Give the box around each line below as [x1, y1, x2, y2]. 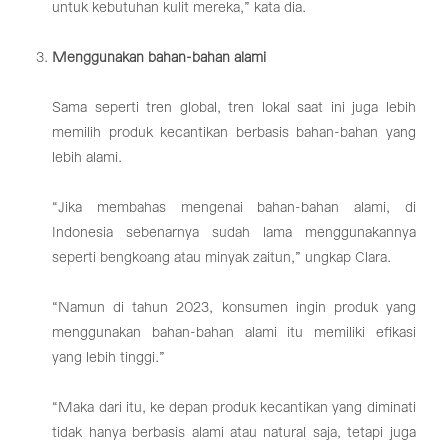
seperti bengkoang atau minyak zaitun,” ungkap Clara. [52, 250, 392, 265]
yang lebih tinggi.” [52, 350, 166, 365]
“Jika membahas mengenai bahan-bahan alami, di [52, 200, 416, 215]
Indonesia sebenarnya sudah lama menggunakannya [52, 225, 416, 240]
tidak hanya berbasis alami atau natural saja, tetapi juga [52, 425, 416, 440]
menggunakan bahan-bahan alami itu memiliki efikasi [52, 325, 416, 340]
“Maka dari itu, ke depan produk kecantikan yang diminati [52, 400, 416, 415]
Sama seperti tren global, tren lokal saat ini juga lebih [52, 100, 416, 115]
